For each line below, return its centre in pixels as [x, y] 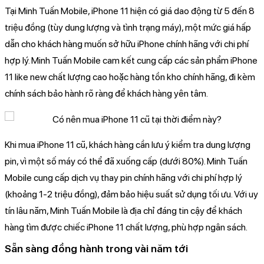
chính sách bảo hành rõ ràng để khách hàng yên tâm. [106, 93]
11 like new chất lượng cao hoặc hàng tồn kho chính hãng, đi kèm [130, 77]
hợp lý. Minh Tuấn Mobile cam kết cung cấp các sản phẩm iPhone [131, 60]
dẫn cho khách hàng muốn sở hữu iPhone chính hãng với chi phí [127, 44]
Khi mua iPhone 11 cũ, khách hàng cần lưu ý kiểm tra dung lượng [128, 144]
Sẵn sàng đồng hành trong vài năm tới [96, 248]
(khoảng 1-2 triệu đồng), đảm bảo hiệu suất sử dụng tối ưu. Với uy [131, 194]
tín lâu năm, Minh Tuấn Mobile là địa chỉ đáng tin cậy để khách [123, 210]
